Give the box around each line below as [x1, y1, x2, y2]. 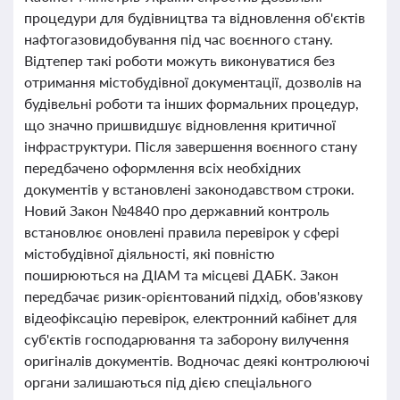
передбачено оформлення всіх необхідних [24, 159, 301, 176]
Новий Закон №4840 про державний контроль [24, 202, 329, 219]
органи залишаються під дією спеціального [24, 373, 312, 390]
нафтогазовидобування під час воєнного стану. [24, 30, 333, 47]
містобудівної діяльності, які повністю [24, 245, 275, 262]
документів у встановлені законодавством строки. [24, 180, 354, 197]
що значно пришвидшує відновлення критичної [24, 116, 336, 133]
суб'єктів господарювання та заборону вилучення [24, 330, 349, 347]
